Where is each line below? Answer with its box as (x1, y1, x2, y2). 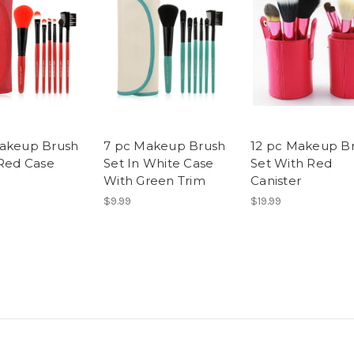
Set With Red (250, 156, 332, 171)
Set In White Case (104, 156, 214, 171)
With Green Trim (104, 173, 205, 189)
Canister (250, 173, 301, 189)
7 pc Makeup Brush (104, 138, 226, 154)
